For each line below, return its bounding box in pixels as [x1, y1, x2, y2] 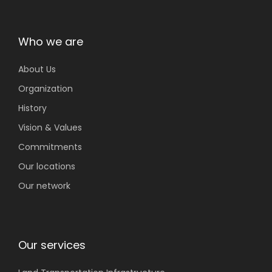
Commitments [18, 141, 82, 153]
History [18, 102, 47, 114]
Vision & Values [18, 121, 82, 134]
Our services [18, 237, 86, 253]
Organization [18, 83, 73, 95]
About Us [18, 63, 56, 75]
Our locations [18, 160, 75, 172]
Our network [18, 180, 70, 192]
